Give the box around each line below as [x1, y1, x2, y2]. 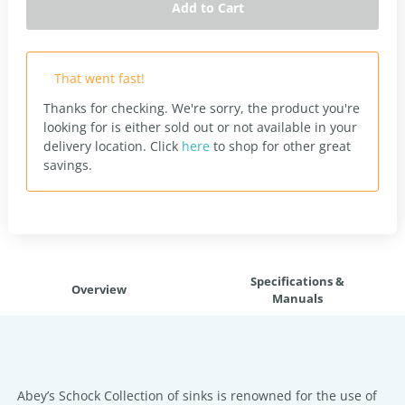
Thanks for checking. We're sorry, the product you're [43, 99, 360, 117]
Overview [71, 281, 127, 297]
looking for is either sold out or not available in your [43, 118, 357, 136]
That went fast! [54, 70, 145, 87]
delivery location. [43, 137, 150, 155]
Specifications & [250, 273, 344, 289]
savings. [43, 156, 92, 174]
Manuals [272, 290, 323, 306]
